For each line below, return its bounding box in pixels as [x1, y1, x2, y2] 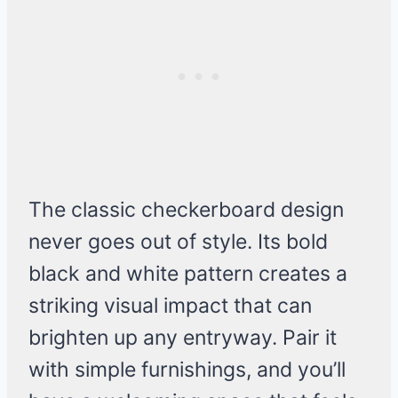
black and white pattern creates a [28, 261, 347, 287]
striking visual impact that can [28, 293, 312, 319]
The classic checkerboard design [28, 197, 344, 223]
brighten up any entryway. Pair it [28, 325, 337, 351]
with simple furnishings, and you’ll [28, 357, 346, 383]
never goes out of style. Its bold [28, 229, 328, 255]
